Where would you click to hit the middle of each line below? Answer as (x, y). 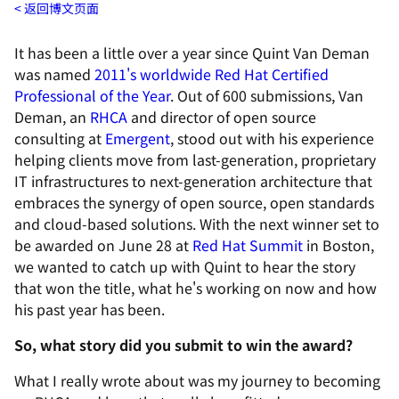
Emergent (138, 138)
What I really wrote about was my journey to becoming (197, 380)
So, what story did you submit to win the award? (183, 345)
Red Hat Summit (248, 245)
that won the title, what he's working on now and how (195, 288)
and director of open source (222, 117)
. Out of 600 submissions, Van (267, 95)
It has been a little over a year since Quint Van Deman (192, 53)
